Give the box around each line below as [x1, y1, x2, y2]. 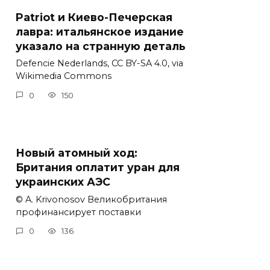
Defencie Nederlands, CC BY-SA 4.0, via [16, 58, 183, 69]
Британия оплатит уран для [16, 160, 180, 174]
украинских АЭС [16, 175, 110, 188]
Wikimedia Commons [16, 71, 111, 82]
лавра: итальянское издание [16, 25, 184, 38]
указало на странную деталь [16, 39, 186, 52]
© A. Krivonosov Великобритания [16, 193, 167, 205]
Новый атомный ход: [16, 146, 137, 159]
